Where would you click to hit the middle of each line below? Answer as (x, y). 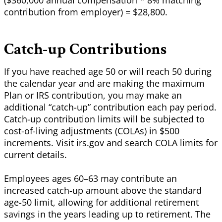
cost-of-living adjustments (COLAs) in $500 (92, 131)
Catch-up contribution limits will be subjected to (104, 119)
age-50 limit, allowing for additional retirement (101, 202)
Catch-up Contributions (85, 50)
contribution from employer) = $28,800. (86, 12)
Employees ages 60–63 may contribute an (90, 179)
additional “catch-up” (49, 107)
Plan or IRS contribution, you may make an (93, 95)
